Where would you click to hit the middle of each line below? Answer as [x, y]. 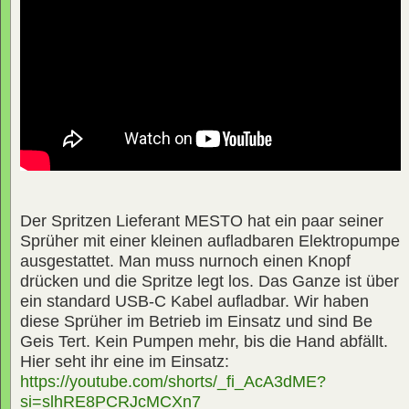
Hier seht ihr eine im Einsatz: [125, 362]
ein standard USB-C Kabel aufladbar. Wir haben [194, 302]
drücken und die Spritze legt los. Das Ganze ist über [210, 282]
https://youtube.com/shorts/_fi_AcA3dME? [173, 382]
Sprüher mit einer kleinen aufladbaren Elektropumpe [210, 241]
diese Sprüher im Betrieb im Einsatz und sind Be [196, 322]
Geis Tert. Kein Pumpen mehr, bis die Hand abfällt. [204, 342]
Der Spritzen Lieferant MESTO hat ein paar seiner [202, 221]
